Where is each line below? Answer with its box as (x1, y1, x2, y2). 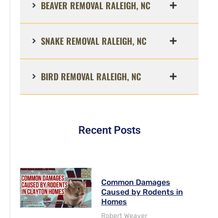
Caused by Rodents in (101, 187, 183, 197)
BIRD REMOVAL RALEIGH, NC (41, 70, 141, 83)
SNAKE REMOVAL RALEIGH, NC (41, 34, 146, 47)
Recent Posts (78, 124, 141, 136)
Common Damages (101, 177, 170, 187)
